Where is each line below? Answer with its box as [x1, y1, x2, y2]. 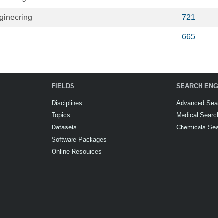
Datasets [52, 124, 77, 131]
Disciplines [52, 99, 82, 107]
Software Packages [52, 136, 107, 143]
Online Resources [52, 148, 102, 155]
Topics [52, 111, 70, 119]
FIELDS [52, 82, 74, 90]
